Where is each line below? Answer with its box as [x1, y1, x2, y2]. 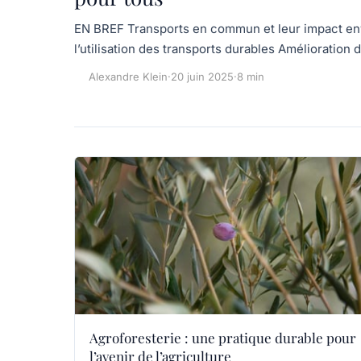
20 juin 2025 [171, 69, 234, 83]
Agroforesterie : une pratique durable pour [89, 328, 356, 346]
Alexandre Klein [89, 69, 168, 83]
